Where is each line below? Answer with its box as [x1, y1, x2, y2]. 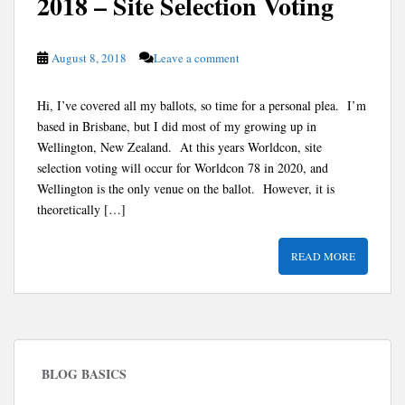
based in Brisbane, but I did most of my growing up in [37, 117, 316, 135]
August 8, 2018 [52, 49, 127, 66]
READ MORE [291, 248, 355, 263]
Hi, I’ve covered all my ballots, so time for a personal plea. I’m [37, 96, 366, 114]
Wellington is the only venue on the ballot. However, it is [37, 179, 334, 197]
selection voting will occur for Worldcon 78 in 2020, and [37, 158, 328, 176]
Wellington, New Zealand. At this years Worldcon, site [37, 137, 322, 155]
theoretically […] [37, 200, 126, 218]
